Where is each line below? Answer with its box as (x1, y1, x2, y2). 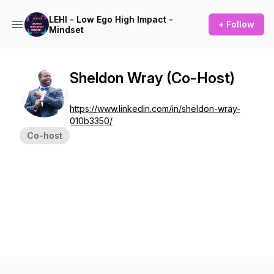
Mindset (49, 24, 84, 35)
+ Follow (218, 19, 254, 29)
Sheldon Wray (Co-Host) (70, 69, 235, 87)
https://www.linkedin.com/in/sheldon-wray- (70, 103, 240, 114)
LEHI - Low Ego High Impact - (49, 14, 173, 24)
